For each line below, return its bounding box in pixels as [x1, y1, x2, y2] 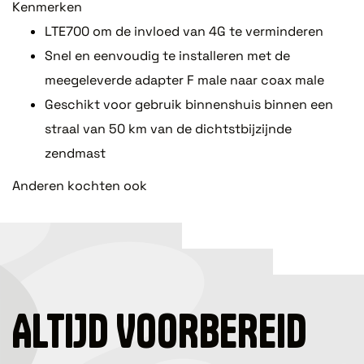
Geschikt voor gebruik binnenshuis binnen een [45, 95, 333, 113]
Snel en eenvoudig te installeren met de [45, 46, 290, 64]
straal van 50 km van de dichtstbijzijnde [45, 119, 292, 137]
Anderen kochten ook [12, 176, 147, 194]
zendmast [45, 144, 106, 162]
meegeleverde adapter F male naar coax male [45, 71, 324, 89]
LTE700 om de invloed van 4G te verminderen [45, 22, 323, 40]
